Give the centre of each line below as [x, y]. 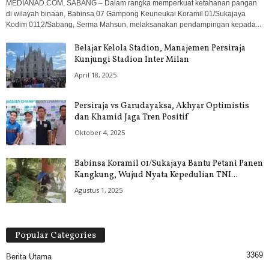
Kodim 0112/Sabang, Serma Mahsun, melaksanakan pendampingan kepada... [134, 24]
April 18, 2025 [95, 74]
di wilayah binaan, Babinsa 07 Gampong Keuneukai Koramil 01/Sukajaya [126, 14]
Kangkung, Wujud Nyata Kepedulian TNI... [156, 175]
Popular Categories [56, 235]
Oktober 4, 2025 [100, 132]
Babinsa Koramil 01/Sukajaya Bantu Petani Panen [169, 163]
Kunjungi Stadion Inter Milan [132, 59]
